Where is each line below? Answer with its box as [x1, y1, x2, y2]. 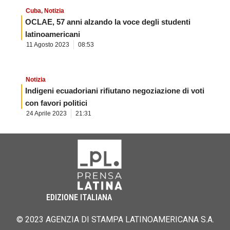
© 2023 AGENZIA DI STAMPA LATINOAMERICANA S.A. [16, 214, 214, 224]
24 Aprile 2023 [26, 109, 67, 117]
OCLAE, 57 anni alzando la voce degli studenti [25, 17, 190, 26]
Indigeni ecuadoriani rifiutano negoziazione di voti [25, 86, 204, 95]
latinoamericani [25, 29, 80, 39]
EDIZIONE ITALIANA [46, 192, 112, 202]
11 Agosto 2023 [26, 41, 69, 48]
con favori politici [25, 98, 87, 107]
